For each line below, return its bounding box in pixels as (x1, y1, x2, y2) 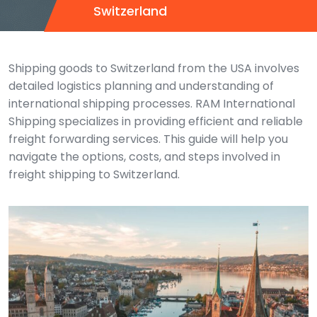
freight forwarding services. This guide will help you (8, 131, 288, 147)
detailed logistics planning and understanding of (8, 78, 274, 94)
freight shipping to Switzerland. (8, 166, 180, 183)
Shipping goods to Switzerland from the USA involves (8, 60, 299, 76)
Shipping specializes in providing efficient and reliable (8, 113, 303, 129)
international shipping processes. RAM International (8, 96, 295, 112)
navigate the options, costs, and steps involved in (8, 149, 280, 165)
